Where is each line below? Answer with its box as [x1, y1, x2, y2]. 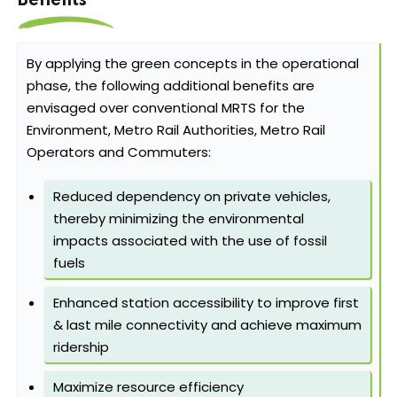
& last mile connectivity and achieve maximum [53, 315, 362, 335]
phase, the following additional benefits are [27, 76, 315, 96]
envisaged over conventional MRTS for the [27, 98, 305, 118]
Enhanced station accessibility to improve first [53, 293, 359, 313]
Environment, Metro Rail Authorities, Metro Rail [27, 121, 325, 140]
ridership [53, 338, 109, 357]
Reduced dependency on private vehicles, [53, 187, 331, 206]
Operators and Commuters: [27, 143, 211, 162]
